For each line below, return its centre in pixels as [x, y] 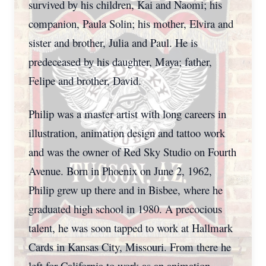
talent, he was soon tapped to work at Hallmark [131, 228]
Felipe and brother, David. [85, 80]
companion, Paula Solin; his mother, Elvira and [131, 23]
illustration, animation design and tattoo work [127, 133]
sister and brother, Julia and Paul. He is [113, 42]
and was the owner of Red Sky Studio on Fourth [132, 152]
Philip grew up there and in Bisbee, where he [126, 190]
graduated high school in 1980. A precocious [125, 209]
